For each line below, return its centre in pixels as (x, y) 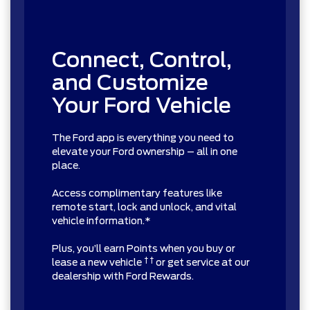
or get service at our (202, 263)
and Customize (130, 83)
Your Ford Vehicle (142, 106)
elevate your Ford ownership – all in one (145, 152)
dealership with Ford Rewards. (123, 276)
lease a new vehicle (98, 263)
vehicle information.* (101, 221)
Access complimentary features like (137, 193)
